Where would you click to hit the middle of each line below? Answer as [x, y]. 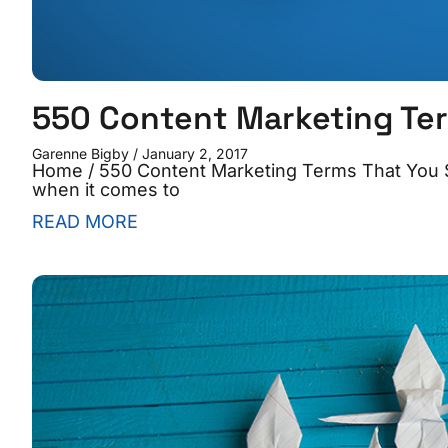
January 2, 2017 [193, 154]
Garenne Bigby [82, 154]
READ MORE [85, 222]
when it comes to [106, 190]
